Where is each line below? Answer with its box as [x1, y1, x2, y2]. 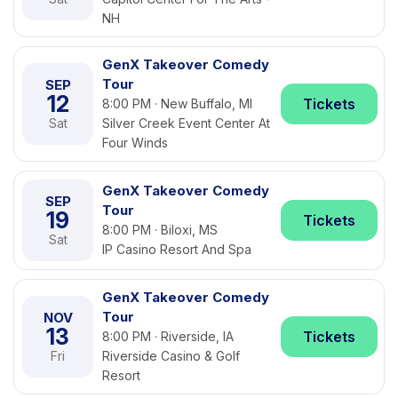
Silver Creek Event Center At [102, 115, 270, 131]
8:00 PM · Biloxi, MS [102, 222, 218, 237]
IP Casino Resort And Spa [102, 242, 251, 257]
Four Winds [102, 135, 168, 150]
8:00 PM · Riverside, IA [102, 329, 234, 344]
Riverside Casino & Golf [102, 348, 240, 363]
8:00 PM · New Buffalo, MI [102, 96, 252, 111]
